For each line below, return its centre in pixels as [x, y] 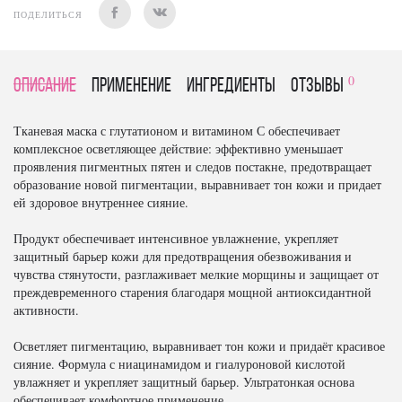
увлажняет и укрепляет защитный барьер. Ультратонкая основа [184, 382]
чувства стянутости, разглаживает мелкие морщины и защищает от [196, 274]
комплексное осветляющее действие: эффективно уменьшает [178, 149]
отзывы [317, 87]
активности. [46, 310]
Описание [45, 87]
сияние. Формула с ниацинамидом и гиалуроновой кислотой [179, 364]
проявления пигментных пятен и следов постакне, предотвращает [192, 166]
